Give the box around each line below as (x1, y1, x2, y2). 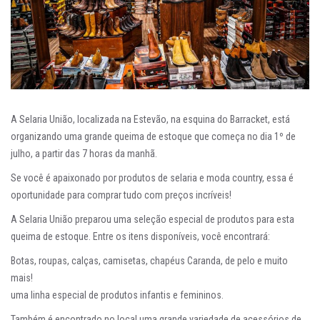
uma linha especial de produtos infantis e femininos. (11, 289, 224, 301)
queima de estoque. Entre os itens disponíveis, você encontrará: (11, 231, 270, 243)
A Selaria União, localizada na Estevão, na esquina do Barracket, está (11, 114, 290, 126)
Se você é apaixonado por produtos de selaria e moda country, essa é (11, 172, 294, 184)
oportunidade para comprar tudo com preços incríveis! (11, 189, 231, 201)
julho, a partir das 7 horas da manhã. (11, 148, 157, 160)
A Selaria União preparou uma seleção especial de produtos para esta (11, 214, 294, 226)
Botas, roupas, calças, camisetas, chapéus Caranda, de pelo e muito (11, 255, 288, 267)
